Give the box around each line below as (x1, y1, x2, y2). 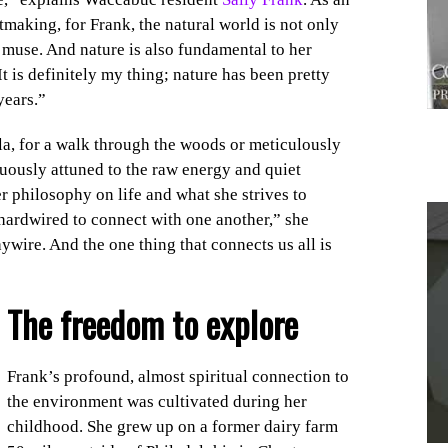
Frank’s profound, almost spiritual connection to (6, 367, 349, 387)
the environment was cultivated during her (6, 392, 307, 412)
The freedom (6, 297, 172, 350)
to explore (171, 297, 298, 350)
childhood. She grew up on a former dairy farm (6, 417, 338, 437)
